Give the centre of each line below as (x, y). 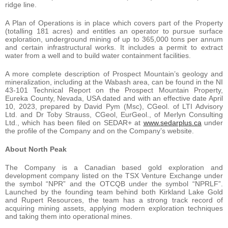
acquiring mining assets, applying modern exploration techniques (114, 208)
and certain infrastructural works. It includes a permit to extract (114, 48)
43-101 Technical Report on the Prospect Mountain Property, (114, 90)
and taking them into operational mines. (69, 217)
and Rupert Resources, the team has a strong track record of (114, 200)
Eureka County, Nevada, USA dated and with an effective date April (114, 98)
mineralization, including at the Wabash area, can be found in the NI (114, 82)
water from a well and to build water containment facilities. (98, 56)
